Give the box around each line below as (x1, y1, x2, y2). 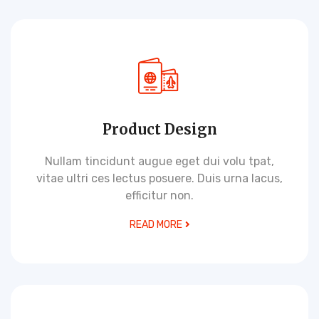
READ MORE (129, 219, 182, 231)
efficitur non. (125, 189, 194, 202)
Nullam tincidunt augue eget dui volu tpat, (45, 155, 274, 168)
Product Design (102, 120, 217, 138)
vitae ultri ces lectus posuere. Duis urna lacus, (36, 172, 283, 185)
